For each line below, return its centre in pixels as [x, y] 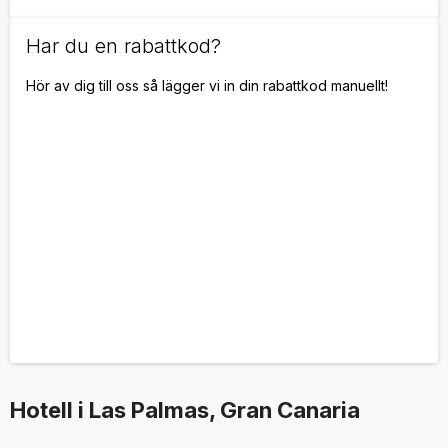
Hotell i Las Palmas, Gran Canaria [185, 410]
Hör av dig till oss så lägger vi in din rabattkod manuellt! [207, 85]
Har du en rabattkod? [123, 45]
